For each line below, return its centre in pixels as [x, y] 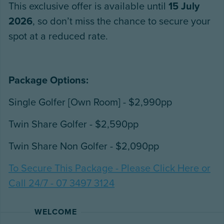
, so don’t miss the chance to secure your [121, 21]
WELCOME [56, 212]
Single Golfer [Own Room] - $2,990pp [91, 102]
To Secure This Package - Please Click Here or [109, 168]
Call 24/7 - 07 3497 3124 [61, 183]
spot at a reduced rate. [58, 36]
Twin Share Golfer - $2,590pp [75, 124]
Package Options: [48, 80]
